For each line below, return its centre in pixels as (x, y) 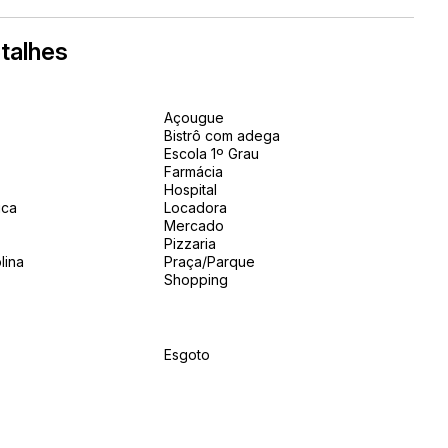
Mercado (194, 225)
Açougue (194, 117)
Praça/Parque (210, 261)
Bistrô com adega (222, 135)
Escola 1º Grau (212, 153)
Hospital (191, 189)
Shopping (196, 279)
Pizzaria (190, 243)
